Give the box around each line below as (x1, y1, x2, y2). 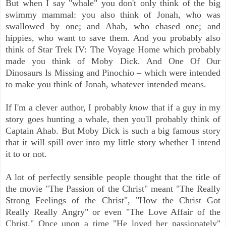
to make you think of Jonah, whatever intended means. (6, 79, 206, 89)
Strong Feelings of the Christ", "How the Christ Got (6, 195, 220, 205)
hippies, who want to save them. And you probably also (6, 32, 220, 43)
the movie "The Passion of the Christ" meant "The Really (6, 183, 220, 194)
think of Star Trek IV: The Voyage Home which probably (6, 44, 220, 54)
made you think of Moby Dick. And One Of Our (6, 55, 220, 66)
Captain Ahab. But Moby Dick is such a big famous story (6, 125, 220, 136)
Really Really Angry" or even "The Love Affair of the (6, 206, 220, 217)
